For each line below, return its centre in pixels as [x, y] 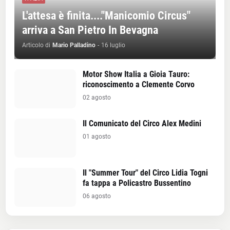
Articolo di [36, 45]
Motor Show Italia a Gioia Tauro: [136, 74]
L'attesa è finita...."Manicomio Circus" [106, 15]
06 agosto [97, 196]
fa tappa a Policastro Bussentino [137, 183]
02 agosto [97, 97]
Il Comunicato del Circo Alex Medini [142, 123]
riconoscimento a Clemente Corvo [139, 84]
